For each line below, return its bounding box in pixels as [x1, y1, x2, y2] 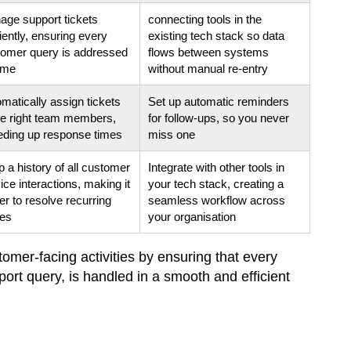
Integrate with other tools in [148, 160, 284, 174]
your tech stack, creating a [148, 176, 284, 190]
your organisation [148, 209, 236, 223]
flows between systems [148, 45, 269, 59]
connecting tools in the [148, 12, 262, 26]
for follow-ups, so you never [148, 110, 289, 125]
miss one [148, 127, 198, 141]
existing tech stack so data [148, 28, 284, 42]
